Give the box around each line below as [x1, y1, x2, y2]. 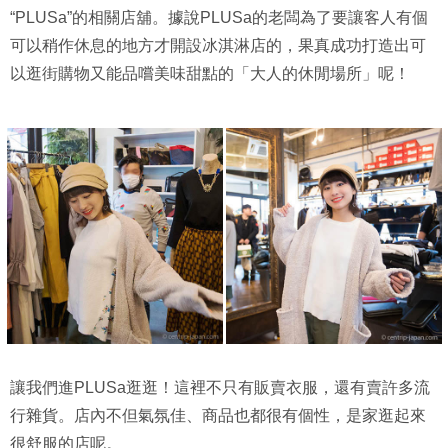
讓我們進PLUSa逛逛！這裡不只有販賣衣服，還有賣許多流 [10, 378, 430, 396]
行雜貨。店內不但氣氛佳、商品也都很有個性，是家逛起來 [10, 406, 426, 424]
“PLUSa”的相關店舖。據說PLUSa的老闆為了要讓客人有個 [10, 8, 428, 26]
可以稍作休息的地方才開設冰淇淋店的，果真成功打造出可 [10, 36, 426, 54]
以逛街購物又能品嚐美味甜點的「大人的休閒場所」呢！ [10, 64, 410, 82]
